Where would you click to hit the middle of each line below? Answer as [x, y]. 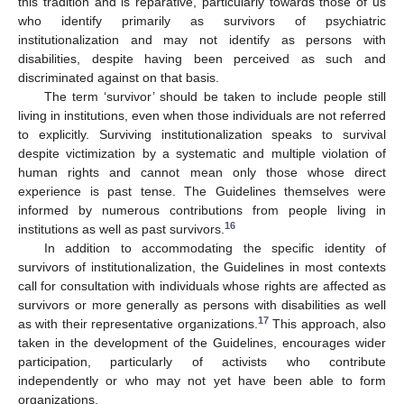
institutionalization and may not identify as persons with [202, 40]
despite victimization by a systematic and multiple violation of [202, 154]
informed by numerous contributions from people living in [202, 211]
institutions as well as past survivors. [121, 230]
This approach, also [327, 324]
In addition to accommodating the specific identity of [215, 248]
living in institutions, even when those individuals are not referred [202, 116]
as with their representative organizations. [138, 324]
